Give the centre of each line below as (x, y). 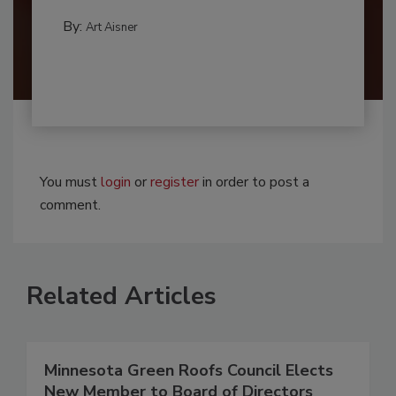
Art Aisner (111, 28)
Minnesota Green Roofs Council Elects (189, 371)
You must (70, 183)
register (175, 183)
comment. (70, 206)
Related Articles (122, 297)
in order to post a (254, 183)
